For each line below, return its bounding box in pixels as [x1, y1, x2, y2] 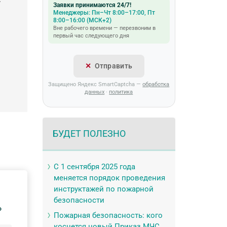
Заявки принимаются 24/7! [53, 2, 131, 9]
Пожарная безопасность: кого [53, 211, 163, 220]
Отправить [94, 62, 133, 70]
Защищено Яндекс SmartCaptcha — [48, 81, 143, 88]
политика [109, 89, 133, 95]
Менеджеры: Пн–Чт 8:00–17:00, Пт [53, 9, 155, 16]
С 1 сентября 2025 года [53, 162, 135, 171]
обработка [142, 81, 170, 88]
